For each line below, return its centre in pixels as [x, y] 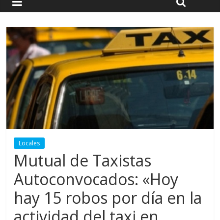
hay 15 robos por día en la [108, 197]
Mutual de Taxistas [83, 160]
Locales [29, 143]
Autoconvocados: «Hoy [96, 179]
